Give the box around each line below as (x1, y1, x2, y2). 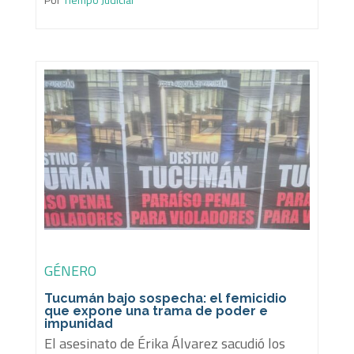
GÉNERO (43, 260, 96, 282)
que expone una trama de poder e (43, 303, 268, 319)
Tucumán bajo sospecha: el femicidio (43, 291, 287, 307)
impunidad (43, 316, 113, 332)
